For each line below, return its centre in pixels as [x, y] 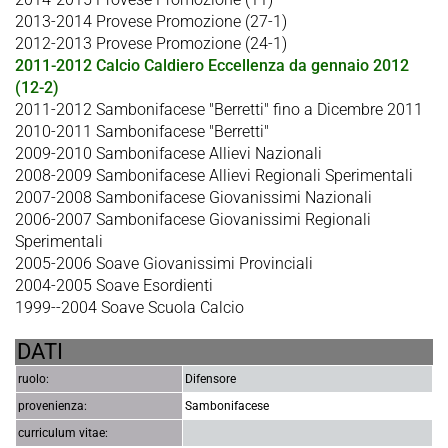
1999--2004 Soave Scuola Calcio [129, 308]
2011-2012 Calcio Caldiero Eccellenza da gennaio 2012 [212, 66]
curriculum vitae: [63, 433]
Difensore [210, 379]
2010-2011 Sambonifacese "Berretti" [142, 132]
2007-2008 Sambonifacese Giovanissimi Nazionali [193, 198]
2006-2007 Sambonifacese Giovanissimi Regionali [193, 220]
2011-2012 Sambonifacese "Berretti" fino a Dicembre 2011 [219, 110]
